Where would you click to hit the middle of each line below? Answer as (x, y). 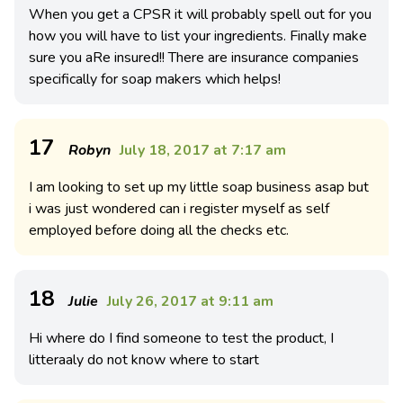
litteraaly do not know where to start (144, 360)
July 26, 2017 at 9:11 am (190, 301)
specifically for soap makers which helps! (155, 79)
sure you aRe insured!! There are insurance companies (194, 58)
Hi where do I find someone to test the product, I (181, 338)
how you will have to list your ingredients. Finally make (198, 36)
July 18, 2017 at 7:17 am (203, 150)
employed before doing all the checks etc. (159, 230)
